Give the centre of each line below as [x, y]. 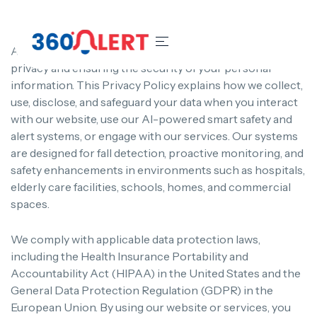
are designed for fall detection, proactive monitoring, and [157, 153]
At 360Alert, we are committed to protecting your [139, 51]
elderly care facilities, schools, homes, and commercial [151, 187]
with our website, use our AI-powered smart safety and [151, 119]
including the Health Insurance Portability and [129, 257]
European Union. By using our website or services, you [151, 307]
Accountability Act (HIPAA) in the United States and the [156, 273]
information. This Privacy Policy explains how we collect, [157, 85]
